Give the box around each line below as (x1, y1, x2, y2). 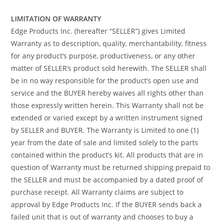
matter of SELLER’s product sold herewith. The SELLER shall (11, 63, 207, 73)
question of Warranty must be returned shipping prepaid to (11, 162, 211, 172)
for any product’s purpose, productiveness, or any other (11, 51, 196, 60)
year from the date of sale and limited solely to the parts (11, 137, 199, 147)
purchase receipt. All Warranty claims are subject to (11, 187, 184, 197)
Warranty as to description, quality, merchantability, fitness (11, 38, 207, 48)
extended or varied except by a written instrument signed (11, 112, 203, 122)
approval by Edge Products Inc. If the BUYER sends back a (11, 199, 202, 209)
